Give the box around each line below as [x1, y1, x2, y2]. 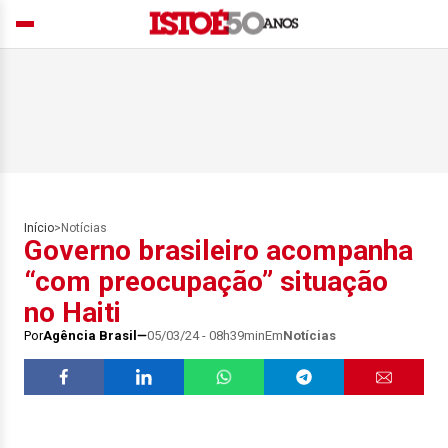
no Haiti [24, 296, 121, 329]
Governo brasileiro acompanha [24, 234, 413, 267]
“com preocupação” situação [24, 265, 388, 298]
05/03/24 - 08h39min [147, 328, 265, 343]
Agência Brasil [43, 328, 137, 343]
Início [24, 221, 54, 235]
